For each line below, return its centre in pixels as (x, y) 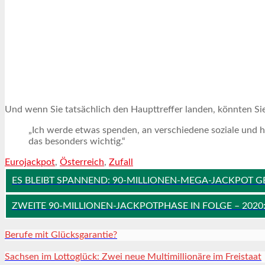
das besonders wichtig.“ (77, 141)
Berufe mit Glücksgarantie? (61, 235)
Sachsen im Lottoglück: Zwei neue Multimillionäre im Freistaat (133, 256)
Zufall (121, 162)
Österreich (82, 162)
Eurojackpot (30, 162)
